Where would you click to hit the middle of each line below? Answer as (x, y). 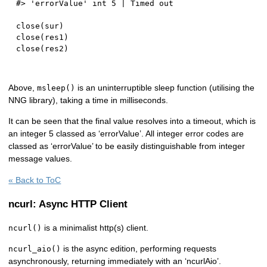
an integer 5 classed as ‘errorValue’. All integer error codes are (126, 134)
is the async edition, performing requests (139, 248)
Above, (23, 88)
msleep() (56, 88)
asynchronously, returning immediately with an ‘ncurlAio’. (115, 261)
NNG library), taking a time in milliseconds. (89, 100)
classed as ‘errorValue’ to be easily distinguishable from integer (127, 146)
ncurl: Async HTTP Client (68, 204)
